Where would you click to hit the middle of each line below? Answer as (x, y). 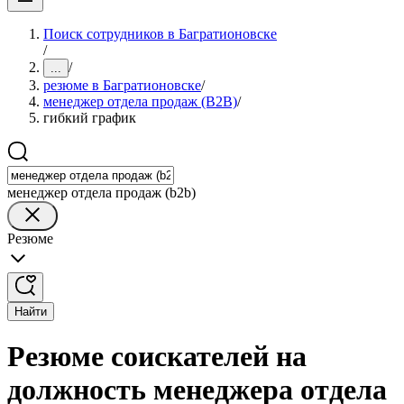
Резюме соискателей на (157, 357)
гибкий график (90, 118)
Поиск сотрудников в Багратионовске (160, 34)
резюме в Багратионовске (122, 85)
